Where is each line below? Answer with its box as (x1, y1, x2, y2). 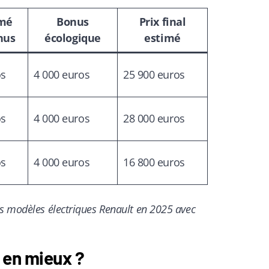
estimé (144, 30, 181, 45)
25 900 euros (123, 67, 185, 82)
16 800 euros (123, 154, 185, 169)
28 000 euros (123, 110, 185, 125)
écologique (44, 30, 101, 45)
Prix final (139, 14, 186, 29)
